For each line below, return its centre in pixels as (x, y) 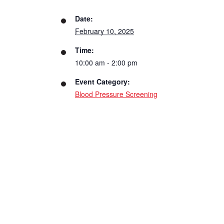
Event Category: (102, 82)
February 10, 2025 (104, 31)
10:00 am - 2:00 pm (106, 63)
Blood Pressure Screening (116, 94)
